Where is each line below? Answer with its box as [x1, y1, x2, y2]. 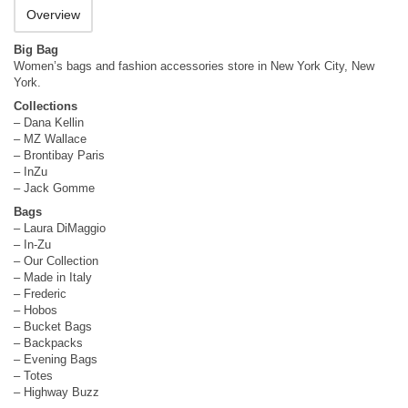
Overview [26, 7, 80, 22]
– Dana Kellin [14, 116, 84, 129]
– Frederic [14, 287, 66, 301]
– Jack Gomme [14, 181, 95, 195]
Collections [14, 99, 77, 113]
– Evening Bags [14, 352, 97, 366]
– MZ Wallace [14, 132, 87, 146]
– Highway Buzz [14, 385, 99, 399]
